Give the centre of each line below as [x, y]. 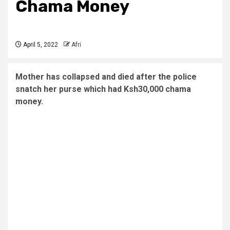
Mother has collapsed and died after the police [106, 76]
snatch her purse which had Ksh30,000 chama [103, 89]
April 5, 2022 [40, 44]
